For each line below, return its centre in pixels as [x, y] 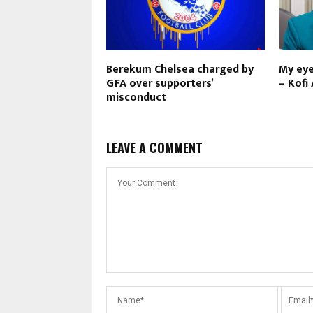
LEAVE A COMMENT [154, 147]
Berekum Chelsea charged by [180, 69]
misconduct [136, 97]
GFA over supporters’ [160, 83]
